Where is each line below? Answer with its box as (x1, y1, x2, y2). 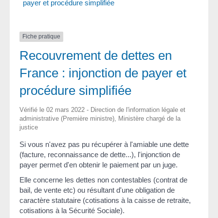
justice (19, 123, 38, 131)
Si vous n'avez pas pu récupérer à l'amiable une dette (19, 140, 189, 148)
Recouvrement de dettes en (19, 48, 172, 63)
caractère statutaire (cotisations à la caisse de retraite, (19, 196, 191, 205)
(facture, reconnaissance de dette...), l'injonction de (19, 150, 180, 159)
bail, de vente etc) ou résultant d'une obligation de (19, 186, 175, 195)
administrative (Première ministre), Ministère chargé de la (19, 114, 181, 122)
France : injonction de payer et (19, 65, 186, 80)
